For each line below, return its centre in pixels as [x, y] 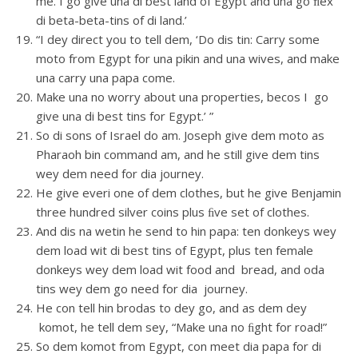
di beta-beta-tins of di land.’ [111, 20]
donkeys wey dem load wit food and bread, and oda [180, 269]
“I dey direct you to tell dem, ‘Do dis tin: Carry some [178, 39]
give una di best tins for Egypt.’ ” [125, 116]
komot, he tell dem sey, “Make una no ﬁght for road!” [181, 327]
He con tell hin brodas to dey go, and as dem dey [171, 308]
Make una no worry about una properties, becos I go [182, 97]
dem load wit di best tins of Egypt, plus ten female [175, 250]
